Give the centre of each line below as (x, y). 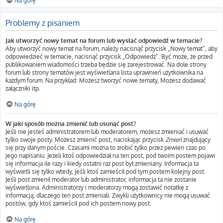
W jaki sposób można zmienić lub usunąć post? (71, 124)
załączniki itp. (23, 88)
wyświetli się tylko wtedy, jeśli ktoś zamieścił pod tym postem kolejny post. (106, 171)
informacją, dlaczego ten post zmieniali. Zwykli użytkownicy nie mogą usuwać (108, 195)
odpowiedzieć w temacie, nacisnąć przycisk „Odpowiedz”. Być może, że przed (109, 56)
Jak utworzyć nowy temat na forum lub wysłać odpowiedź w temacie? (104, 41)
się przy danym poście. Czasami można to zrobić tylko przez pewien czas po (106, 148)
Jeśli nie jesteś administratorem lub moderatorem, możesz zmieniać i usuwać (107, 132)
